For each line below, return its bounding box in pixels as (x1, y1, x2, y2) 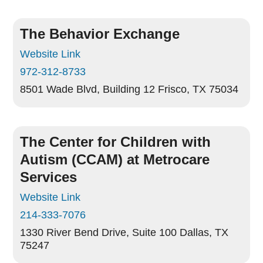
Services (20, 169, 77, 185)
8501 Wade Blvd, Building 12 (20, 83, 156, 95)
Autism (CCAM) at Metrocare (20, 151, 210, 167)
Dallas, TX (180, 227, 229, 238)
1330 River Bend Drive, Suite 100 (20, 227, 177, 238)
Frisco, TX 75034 (158, 83, 239, 95)
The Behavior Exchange (20, 26, 180, 42)
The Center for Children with (20, 134, 211, 150)
